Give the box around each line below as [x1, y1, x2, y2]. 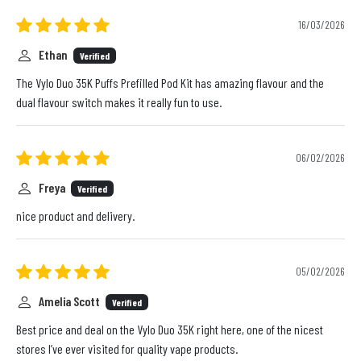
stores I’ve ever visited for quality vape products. [16, 341, 238, 357]
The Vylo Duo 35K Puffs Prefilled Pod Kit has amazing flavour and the [16, 75, 324, 91]
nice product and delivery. [16, 208, 135, 224]
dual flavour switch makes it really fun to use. [16, 94, 222, 110]
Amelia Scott [39, 293, 102, 309]
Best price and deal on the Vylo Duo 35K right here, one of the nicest [16, 322, 323, 338]
